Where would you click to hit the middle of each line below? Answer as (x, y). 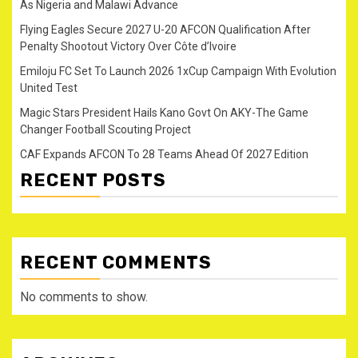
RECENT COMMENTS (116, 262)
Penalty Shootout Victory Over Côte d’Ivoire (128, 46)
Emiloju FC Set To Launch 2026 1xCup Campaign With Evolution (178, 71)
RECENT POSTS (93, 180)
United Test (49, 88)
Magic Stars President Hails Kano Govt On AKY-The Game (164, 112)
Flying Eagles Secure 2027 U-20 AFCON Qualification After (165, 29)
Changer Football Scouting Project (105, 129)
